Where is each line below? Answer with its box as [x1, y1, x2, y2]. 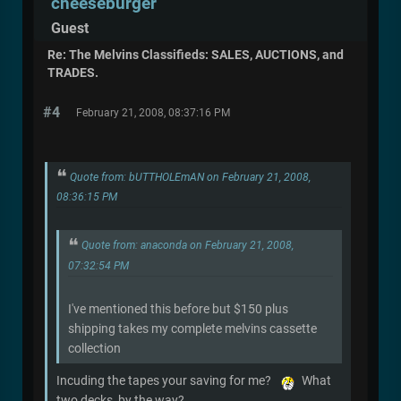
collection [68, 341, 121, 356]
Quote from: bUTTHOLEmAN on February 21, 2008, [70, 170, 311, 183]
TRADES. [47, 64, 98, 81]
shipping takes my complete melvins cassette [68, 321, 317, 337]
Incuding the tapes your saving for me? [56, 373, 279, 388]
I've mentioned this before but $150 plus [68, 302, 288, 317]
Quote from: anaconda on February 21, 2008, [81, 239, 294, 252]
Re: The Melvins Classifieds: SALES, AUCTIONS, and [47, 47, 344, 63]
